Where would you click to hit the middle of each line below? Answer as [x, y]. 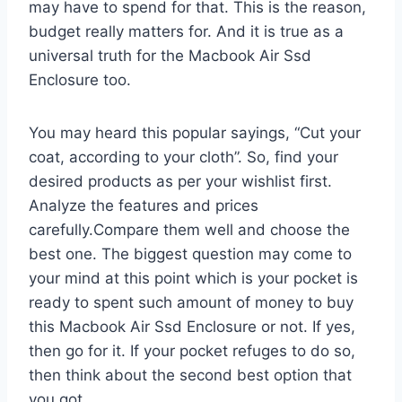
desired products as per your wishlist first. [180, 181]
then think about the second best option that [190, 375]
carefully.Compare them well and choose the [189, 229]
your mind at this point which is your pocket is [193, 278]
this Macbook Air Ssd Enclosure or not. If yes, [192, 326]
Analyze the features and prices [144, 205]
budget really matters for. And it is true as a [186, 31]
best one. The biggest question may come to [190, 253]
